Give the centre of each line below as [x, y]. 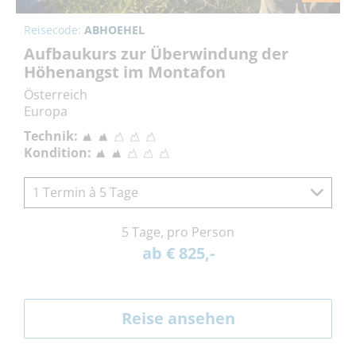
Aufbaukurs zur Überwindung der [156, 53]
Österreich [56, 94]
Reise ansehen [178, 318]
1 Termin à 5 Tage [85, 192]
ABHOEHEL [114, 29]
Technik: [51, 135]
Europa [46, 111]
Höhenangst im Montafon [125, 72]
